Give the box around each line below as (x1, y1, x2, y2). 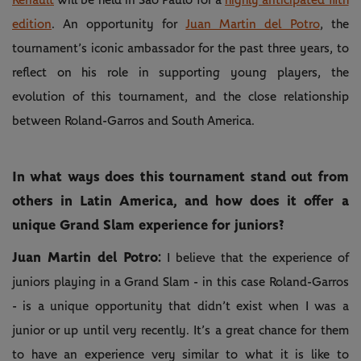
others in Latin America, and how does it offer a (12, 193, 349, 209)
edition (12, 17, 52, 31)
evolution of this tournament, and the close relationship (12, 89, 349, 103)
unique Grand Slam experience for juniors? (12, 218, 284, 233)
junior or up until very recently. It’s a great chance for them (12, 323, 349, 337)
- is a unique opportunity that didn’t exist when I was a (12, 299, 349, 313)
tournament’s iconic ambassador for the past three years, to (12, 41, 349, 55)
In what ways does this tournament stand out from (12, 169, 349, 185)
